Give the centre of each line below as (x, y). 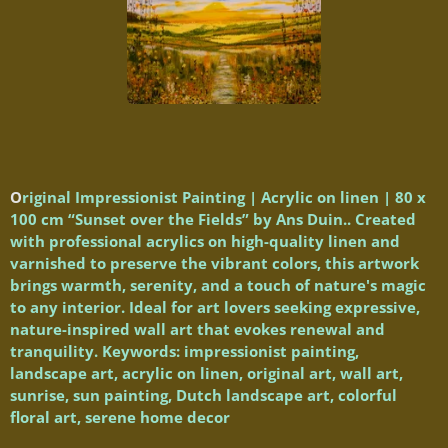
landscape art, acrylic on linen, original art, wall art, (206, 372)
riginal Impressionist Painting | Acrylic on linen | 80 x (224, 196)
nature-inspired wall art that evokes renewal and (197, 328)
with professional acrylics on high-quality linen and (205, 240)
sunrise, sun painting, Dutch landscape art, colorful (203, 394)
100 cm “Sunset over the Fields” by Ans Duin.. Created (213, 218)
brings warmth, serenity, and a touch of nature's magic (218, 284)
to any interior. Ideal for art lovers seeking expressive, (215, 306)
